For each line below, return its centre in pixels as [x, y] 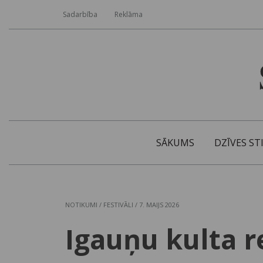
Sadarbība [80, 14]
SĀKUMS [175, 143]
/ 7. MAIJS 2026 [156, 205]
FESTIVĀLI [119, 205]
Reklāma [128, 14]
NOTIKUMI [82, 205]
